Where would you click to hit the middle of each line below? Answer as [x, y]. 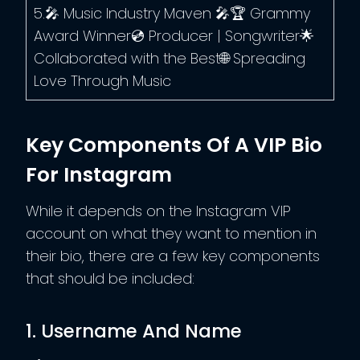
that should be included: [110, 278]
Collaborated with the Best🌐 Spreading [170, 58]
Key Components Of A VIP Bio [174, 145]
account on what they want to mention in [171, 233]
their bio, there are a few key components [173, 256]
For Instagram [99, 175]
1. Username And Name [134, 331]
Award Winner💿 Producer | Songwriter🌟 [174, 35]
